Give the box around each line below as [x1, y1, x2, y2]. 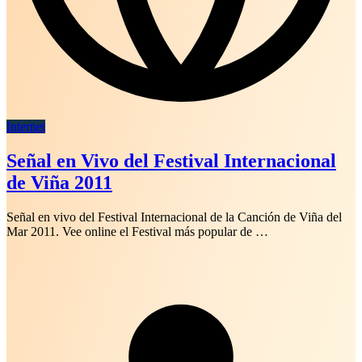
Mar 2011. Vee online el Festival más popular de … [6, 224, 268, 238]
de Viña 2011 [6, 171, 112, 193]
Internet [6, 119, 45, 133]
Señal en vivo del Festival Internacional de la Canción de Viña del [6, 209, 342, 224]
